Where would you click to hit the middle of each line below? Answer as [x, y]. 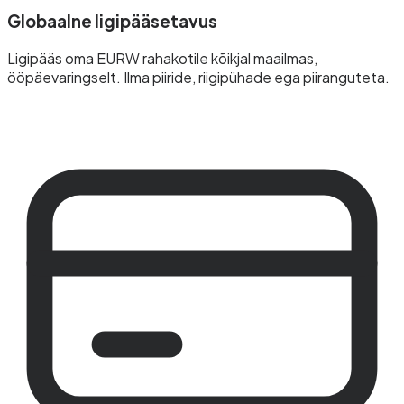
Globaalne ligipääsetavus [112, 22]
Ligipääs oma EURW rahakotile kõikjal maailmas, [162, 58]
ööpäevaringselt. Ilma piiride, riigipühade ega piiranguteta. [198, 77]
